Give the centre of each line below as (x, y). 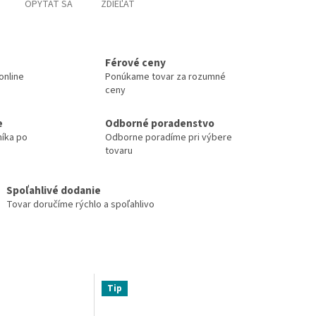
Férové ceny (135, 63)
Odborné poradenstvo (160, 123)
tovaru (119, 151)
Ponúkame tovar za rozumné (165, 77)
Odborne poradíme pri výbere (169, 137)
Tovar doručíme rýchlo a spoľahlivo (80, 204)
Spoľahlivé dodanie (53, 190)
